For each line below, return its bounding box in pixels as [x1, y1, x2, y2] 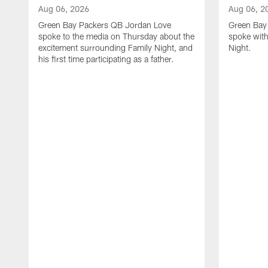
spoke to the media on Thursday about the [38, 31, 194, 42]
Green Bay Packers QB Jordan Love [38, 20, 171, 31]
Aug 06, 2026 [38, 4, 89, 14]
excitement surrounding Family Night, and [38, 42, 193, 53]
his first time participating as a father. [38, 54, 174, 65]
